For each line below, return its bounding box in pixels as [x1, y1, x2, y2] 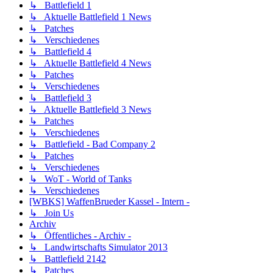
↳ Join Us [29, 208, 74, 219]
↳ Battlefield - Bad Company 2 [29, 139, 155, 150]
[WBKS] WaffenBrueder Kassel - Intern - [29, 196, 190, 207]
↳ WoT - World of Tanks [29, 174, 132, 185]
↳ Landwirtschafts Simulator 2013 [29, 242, 168, 253]
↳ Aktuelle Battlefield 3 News [29, 104, 151, 115]
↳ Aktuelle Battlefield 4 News [29, 58, 151, 69]
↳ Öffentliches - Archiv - [29, 230, 131, 241]
